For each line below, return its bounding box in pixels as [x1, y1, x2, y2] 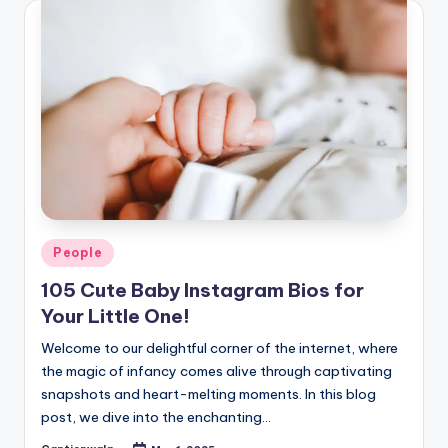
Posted [40, 240, 85, 257]
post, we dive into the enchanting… [41, 408, 271, 427]
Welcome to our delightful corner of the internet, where [41, 339, 398, 358]
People [53, 244, 103, 260]
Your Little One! [41, 304, 190, 329]
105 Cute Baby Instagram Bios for [41, 278, 364, 303]
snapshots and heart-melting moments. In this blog [41, 385, 376, 404]
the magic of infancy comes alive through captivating [41, 362, 392, 381]
